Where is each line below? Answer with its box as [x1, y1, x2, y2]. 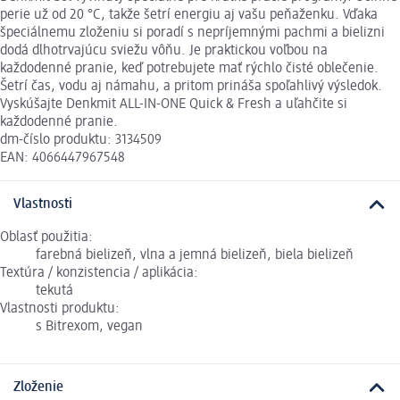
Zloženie [13, 379, 63, 395]
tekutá [36, 283, 73, 298]
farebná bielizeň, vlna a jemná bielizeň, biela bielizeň [36, 247, 354, 262]
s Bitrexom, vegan [36, 319, 143, 334]
